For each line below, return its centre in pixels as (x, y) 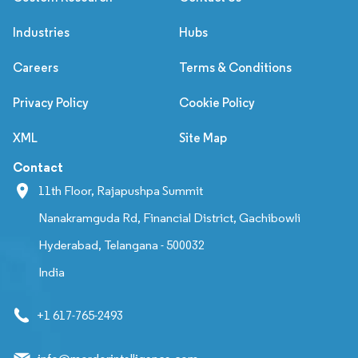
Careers (36, 67)
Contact (38, 167)
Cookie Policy (217, 102)
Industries (41, 32)
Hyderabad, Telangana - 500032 (121, 245)
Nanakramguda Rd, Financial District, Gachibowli (169, 217)
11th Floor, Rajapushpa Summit (121, 190)
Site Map (203, 137)
